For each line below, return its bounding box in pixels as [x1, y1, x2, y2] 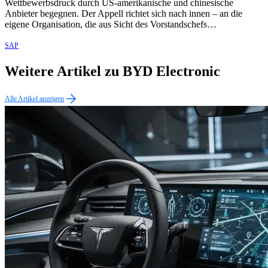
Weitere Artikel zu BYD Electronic [5, 63, 220, 79]
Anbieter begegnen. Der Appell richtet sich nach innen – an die [5, 8, 242, 19]
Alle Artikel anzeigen [5, 94, 64, 103]
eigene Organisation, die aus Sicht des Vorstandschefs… [5, 19, 217, 30]
